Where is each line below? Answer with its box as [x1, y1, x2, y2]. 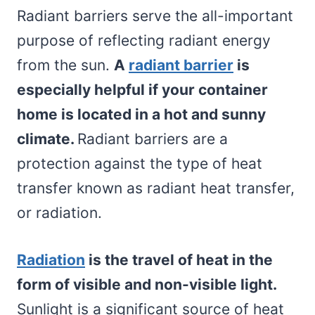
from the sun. [17, 56, 114, 74]
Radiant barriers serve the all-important [17, 6, 293, 25]
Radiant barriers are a [77, 129, 228, 148]
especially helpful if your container [17, 80, 268, 98]
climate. [17, 129, 77, 148]
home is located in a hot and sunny [17, 105, 266, 123]
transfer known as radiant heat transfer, [17, 179, 295, 197]
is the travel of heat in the [85, 250, 273, 269]
